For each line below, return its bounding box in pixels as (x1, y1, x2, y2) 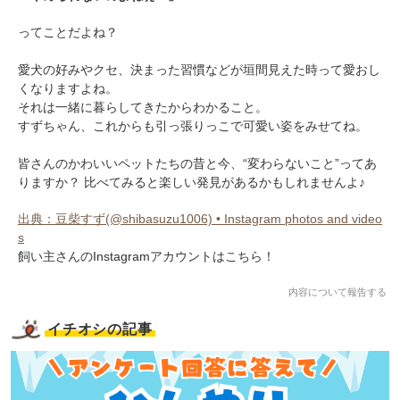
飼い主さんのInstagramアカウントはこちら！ (18, 248, 275, 263)
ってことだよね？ (18, 24, 118, 39)
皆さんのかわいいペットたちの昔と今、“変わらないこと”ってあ (18, 155, 377, 171)
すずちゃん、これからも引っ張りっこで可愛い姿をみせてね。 (18, 118, 368, 133)
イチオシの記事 (47, 321, 153, 337)
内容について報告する (288, 286, 387, 297)
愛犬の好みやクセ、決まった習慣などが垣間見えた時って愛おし (18, 62, 380, 77)
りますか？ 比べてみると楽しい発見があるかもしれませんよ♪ (18, 174, 365, 189)
